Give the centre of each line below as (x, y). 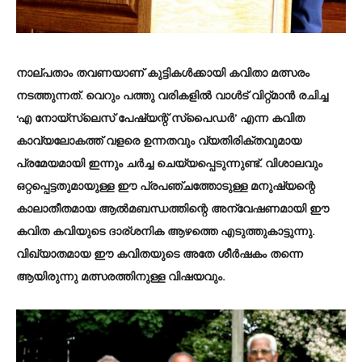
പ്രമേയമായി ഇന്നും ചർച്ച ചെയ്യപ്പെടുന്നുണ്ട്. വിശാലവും (169, 164)
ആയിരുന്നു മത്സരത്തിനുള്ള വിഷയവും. (120, 278)
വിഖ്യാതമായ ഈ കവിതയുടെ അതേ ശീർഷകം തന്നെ (160, 255)
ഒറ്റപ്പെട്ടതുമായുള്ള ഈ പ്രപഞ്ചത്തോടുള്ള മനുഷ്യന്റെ (166, 187)
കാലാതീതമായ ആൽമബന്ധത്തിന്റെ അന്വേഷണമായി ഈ (173, 210)
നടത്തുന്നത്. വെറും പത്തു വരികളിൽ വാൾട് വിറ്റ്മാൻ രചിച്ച (172, 97)
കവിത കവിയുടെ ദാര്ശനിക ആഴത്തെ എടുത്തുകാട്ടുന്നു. (165, 232)
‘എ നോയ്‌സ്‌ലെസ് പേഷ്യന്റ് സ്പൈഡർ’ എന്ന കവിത (160, 119)
